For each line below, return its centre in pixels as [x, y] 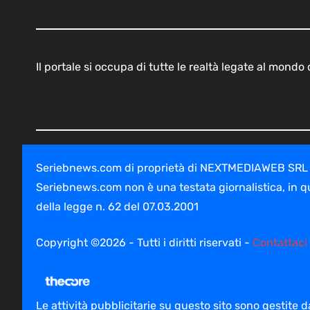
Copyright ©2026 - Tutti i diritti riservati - [144, 242]
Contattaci [280, 242]
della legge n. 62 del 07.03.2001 [117, 206]
